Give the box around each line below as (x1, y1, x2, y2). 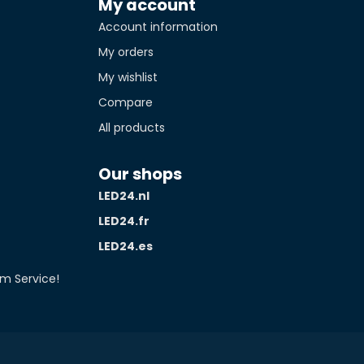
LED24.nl (98, 188, 149, 204)
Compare (98, 94, 153, 110)
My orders (98, 44, 154, 60)
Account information (98, 19, 218, 35)
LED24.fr (98, 213, 149, 229)
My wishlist (98, 69, 158, 85)
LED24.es (98, 238, 153, 254)
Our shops (98, 162, 182, 185)
